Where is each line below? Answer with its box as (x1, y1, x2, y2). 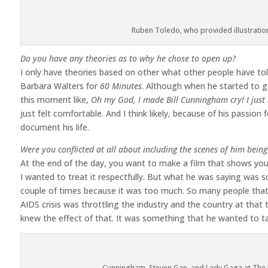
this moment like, (20, 93, 91, 105)
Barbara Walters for (20, 80, 100, 92)
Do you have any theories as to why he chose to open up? (20, 52, 236, 64)
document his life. (20, 121, 89, 133)
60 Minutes (99, 80, 142, 92)
